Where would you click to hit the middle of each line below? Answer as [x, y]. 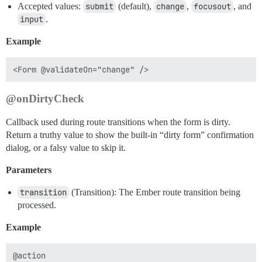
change [170, 6]
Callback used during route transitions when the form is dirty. [118, 122]
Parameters [29, 170]
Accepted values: [50, 6]
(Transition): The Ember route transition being [155, 192]
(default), [135, 6]
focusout [212, 6]
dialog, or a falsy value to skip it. [66, 148]
